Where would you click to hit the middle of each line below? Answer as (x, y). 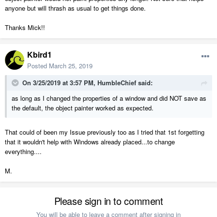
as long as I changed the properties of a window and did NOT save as (109, 98)
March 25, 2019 (71, 66)
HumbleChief (117, 83)
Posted (38, 66)
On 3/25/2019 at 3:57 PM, (60, 83)
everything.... (23, 152)
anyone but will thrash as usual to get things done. (75, 8)
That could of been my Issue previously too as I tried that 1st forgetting (105, 132)
